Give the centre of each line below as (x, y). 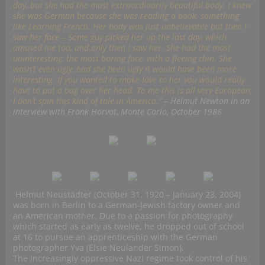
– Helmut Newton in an (206, 101)
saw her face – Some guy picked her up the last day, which (119, 37)
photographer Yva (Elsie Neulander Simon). (98, 248)
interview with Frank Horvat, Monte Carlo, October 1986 (117, 112)
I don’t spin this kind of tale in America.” (87, 101)
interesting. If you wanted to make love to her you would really (129, 80)
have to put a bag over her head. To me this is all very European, (132, 91)
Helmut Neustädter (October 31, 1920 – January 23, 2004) (127, 195)
